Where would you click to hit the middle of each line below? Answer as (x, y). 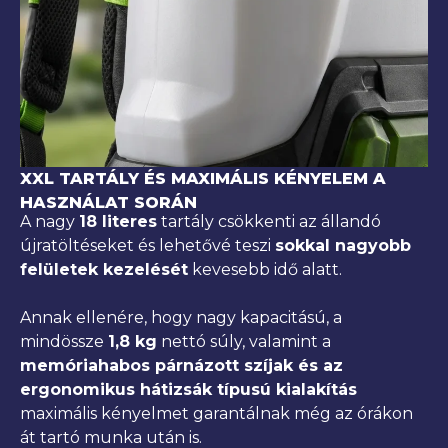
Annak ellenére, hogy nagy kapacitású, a (181, 317)
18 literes (118, 221)
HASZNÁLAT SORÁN (108, 203)
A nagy (49, 221)
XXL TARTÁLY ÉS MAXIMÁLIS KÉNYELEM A (203, 179)
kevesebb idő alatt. (265, 269)
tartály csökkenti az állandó (269, 221)
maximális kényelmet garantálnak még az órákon (216, 413)
